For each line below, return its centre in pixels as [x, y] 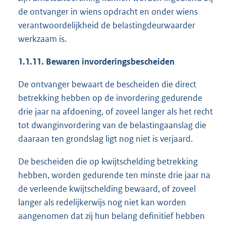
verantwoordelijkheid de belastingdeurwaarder [107, 25]
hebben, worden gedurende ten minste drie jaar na [114, 175]
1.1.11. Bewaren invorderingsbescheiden [96, 62]
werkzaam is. [42, 39]
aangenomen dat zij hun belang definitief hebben [111, 216]
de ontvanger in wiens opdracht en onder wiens [108, 12]
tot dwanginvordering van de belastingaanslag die [112, 125]
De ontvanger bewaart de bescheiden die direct [107, 84]
